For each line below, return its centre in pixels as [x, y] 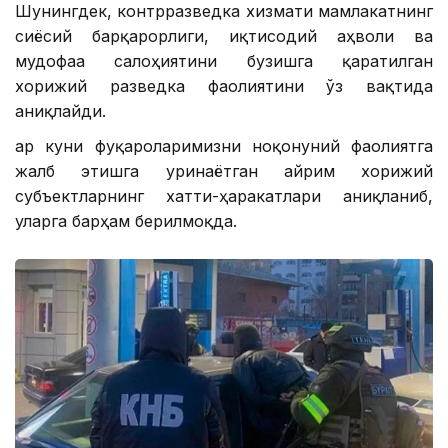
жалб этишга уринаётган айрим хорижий [224, 171]
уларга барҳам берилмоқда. [126, 221]
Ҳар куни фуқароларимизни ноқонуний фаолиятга [224, 146]
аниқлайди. [60, 111]
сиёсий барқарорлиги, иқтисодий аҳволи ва [224, 36]
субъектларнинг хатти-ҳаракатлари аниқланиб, [224, 196]
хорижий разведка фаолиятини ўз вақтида [224, 86]
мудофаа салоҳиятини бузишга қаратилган [224, 61]
